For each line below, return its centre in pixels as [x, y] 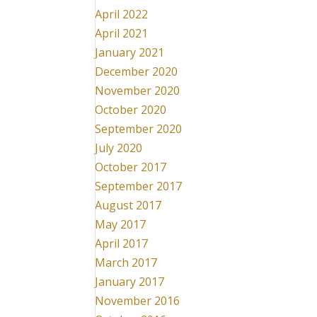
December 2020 [137, 71]
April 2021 [122, 33]
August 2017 [128, 205]
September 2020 [139, 129]
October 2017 [131, 167]
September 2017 [139, 186]
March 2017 [126, 263]
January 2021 [130, 52]
